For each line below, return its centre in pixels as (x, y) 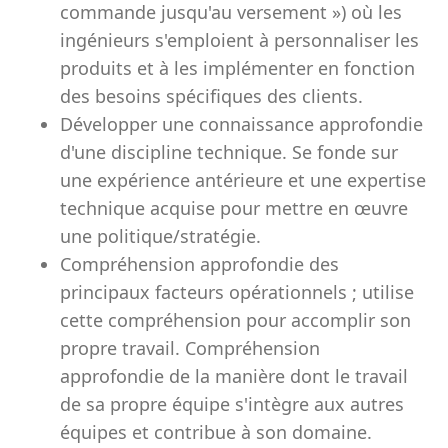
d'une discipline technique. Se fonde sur (229, 152)
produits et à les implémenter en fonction (237, 68)
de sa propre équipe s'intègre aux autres (232, 404)
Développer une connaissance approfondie (241, 124)
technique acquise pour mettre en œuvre (234, 208)
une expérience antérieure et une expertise (243, 180)
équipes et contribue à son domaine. (216, 432)
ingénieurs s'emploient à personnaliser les (239, 40)
